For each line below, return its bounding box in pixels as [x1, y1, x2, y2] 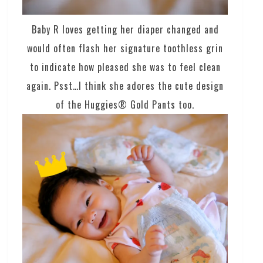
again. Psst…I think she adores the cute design [26, 79, 224, 93]
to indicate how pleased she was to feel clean [29, 60, 221, 75]
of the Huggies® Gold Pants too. [56, 97, 195, 112]
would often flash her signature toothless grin [27, 41, 224, 56]
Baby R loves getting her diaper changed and [31, 22, 219, 37]
